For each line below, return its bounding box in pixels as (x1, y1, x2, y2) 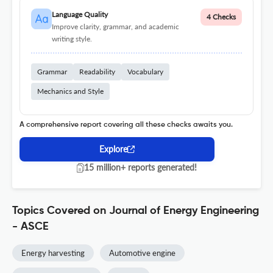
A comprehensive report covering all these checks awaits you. (19, 121, 233, 129)
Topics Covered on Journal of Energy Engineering (12, 205, 259, 217)
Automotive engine (109, 248, 175, 258)
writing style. (51, 34, 92, 44)
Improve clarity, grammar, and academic (51, 22, 179, 32)
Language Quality (51, 10, 108, 19)
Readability (79, 67, 115, 77)
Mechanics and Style (37, 87, 104, 96)
